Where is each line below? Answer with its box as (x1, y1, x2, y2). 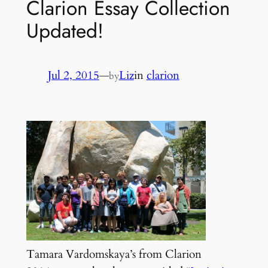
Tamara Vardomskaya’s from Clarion (26, 246, 202, 263)
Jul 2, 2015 (47, 68, 99, 84)
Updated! (26, 16, 103, 45)
